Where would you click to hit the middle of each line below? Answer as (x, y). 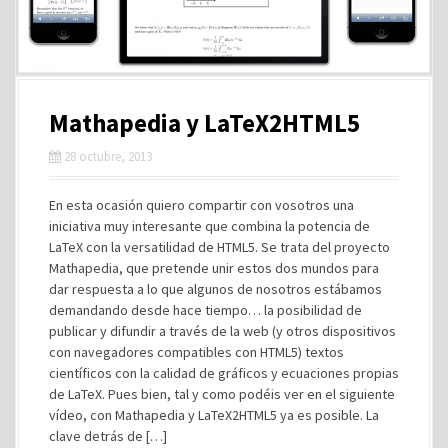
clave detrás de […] (108, 436)
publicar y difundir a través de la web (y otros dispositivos (222, 331)
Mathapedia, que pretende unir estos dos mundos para (214, 268)
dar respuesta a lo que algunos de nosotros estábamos (215, 289)
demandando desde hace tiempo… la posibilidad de (205, 310)
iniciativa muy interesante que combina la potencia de (209, 226)
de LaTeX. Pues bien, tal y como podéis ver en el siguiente (222, 394)
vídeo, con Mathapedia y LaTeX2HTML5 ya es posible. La (214, 415)
